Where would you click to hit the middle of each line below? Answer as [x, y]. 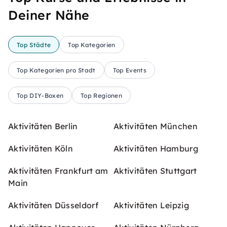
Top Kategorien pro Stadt [56, 70]
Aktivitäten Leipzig [152, 205]
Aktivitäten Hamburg [156, 148]
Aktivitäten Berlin [43, 126]
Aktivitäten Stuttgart [155, 171]
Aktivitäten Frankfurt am [58, 171]
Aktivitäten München [156, 126]
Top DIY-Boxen [40, 95]
